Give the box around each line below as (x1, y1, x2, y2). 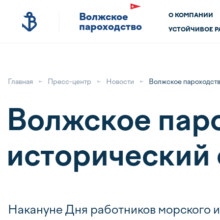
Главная (8, 78, 33, 86)
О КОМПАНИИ (168, 11, 213, 19)
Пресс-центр (48, 78, 91, 86)
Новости (106, 78, 134, 86)
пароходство (79, 20, 142, 32)
